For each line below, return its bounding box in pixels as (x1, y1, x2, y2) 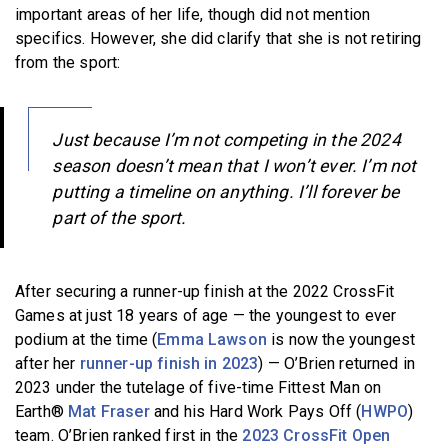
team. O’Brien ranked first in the (15, 426, 243, 446)
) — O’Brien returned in (258, 354, 416, 374)
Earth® (15, 402, 69, 422)
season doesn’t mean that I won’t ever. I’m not (52, 156, 417, 177)
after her (15, 354, 80, 374)
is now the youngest (271, 330, 416, 350)
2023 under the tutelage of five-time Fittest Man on (15, 378, 382, 398)
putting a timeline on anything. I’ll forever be (52, 182, 400, 203)
